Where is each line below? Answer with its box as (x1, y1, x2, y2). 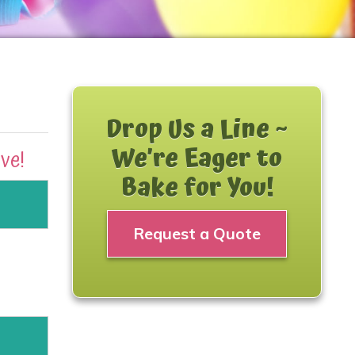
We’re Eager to (112, 139, 282, 180)
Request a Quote (133, 223, 261, 244)
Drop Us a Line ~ (106, 110, 288, 151)
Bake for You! (120, 169, 274, 209)
